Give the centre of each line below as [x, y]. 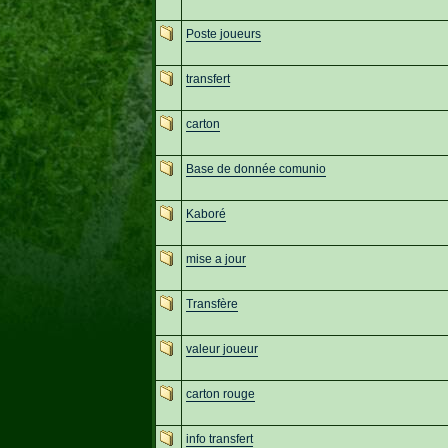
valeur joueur [221, 348]
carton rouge [220, 393]
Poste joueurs [223, 33]
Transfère [211, 303]
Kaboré [205, 213]
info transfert [219, 438]
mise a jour [215, 258]
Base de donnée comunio [255, 168]
